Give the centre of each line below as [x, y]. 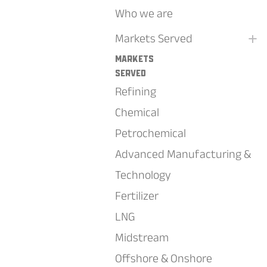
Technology [143, 175]
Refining [136, 91]
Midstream [142, 237]
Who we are [144, 13]
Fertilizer [137, 195]
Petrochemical [150, 133]
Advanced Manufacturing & [183, 154]
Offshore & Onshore [164, 258]
